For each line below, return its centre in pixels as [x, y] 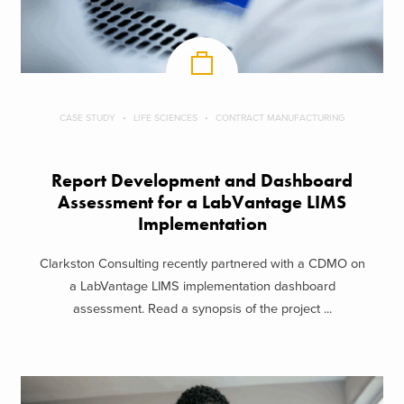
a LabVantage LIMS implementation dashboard [202, 287]
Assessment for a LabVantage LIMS [202, 202]
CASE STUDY [87, 117]
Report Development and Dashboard [202, 180]
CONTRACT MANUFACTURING [280, 117]
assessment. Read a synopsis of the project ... [202, 309]
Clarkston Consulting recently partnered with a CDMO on [202, 264]
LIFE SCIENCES [165, 117]
